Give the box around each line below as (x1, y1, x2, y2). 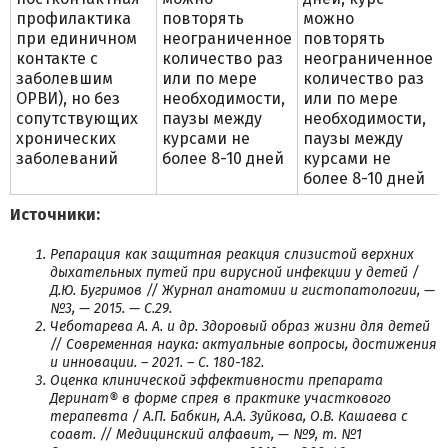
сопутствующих (16, 109, 138, 128)
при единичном (16, 29, 137, 48)
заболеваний (16, 149, 118, 168)
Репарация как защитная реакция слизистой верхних (50, 246, 414, 263)
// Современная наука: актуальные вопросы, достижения (50, 336, 437, 353)
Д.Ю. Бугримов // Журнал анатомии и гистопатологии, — (50, 282, 435, 299)
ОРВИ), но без (16, 89, 120, 108)
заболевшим (16, 69, 113, 88)
